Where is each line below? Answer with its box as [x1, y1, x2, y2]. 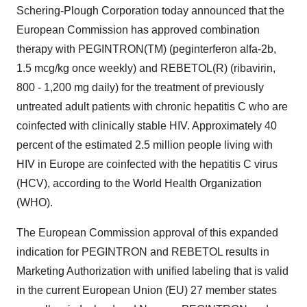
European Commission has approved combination [16, 24, 260, 36]
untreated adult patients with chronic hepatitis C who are [16, 101, 288, 112]
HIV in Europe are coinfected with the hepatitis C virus [16, 158, 278, 170]
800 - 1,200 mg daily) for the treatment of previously [16, 82, 264, 93]
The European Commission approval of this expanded [16, 227, 278, 238]
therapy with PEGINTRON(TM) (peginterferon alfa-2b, [16, 43, 276, 55]
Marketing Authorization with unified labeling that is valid [16, 265, 288, 277]
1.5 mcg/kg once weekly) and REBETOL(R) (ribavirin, [16, 62, 275, 74]
